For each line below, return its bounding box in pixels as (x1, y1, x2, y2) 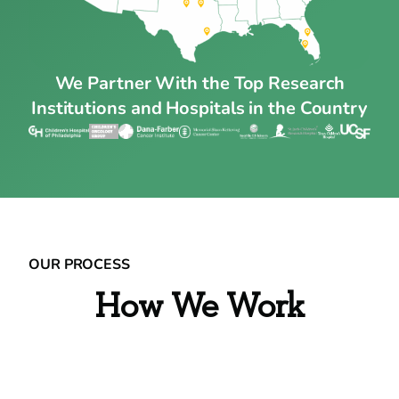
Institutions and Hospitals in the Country (30, 95, 369, 120)
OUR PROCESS (28, 254, 130, 274)
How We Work (94, 288, 305, 324)
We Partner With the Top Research (54, 70, 345, 95)
